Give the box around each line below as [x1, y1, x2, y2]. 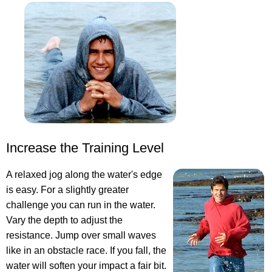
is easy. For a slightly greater [6, 184, 129, 195]
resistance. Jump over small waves [6, 229, 156, 240]
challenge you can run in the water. [6, 199, 155, 210]
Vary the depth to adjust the [6, 214, 123, 225]
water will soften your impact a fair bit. [6, 260, 166, 271]
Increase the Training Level [6, 140, 164, 155]
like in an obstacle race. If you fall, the [6, 245, 166, 256]
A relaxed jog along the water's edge [6, 169, 162, 180]
